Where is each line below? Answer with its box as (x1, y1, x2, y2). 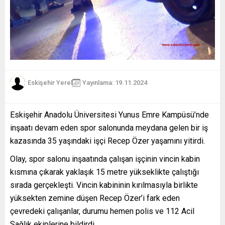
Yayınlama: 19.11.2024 (82, 79, 147, 86)
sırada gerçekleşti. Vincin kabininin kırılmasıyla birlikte (10, 180, 198, 190)
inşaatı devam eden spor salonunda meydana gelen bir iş (10, 123, 208, 133)
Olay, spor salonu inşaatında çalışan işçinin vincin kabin (10, 154, 200, 164)
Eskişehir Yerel (28, 79, 72, 86)
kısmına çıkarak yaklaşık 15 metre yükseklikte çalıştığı (10, 167, 199, 177)
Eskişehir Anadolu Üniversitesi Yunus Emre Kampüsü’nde (10, 109, 209, 120)
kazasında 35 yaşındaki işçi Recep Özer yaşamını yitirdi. (10, 136, 205, 146)
